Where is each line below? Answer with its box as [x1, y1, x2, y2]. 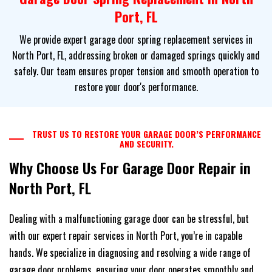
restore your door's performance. [74, 80, 198, 95]
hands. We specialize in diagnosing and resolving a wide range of [9, 245, 251, 260]
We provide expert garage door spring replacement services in [19, 32, 253, 47]
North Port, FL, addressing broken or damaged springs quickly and [12, 48, 260, 63]
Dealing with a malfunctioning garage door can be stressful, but [9, 211, 249, 226]
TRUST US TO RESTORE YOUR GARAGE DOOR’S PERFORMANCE [32, 127, 261, 141]
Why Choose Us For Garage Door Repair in [9, 157, 251, 179]
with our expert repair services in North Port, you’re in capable [9, 228, 242, 243]
